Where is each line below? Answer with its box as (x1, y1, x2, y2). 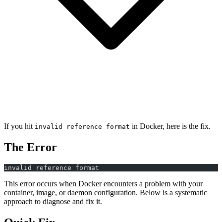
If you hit (4, 121, 35, 130)
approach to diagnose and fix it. (4, 197, 102, 206)
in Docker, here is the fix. (130, 121, 211, 130)
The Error (4, 140, 57, 154)
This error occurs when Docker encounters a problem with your (4, 179, 203, 188)
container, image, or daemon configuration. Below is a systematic (4, 188, 207, 197)
